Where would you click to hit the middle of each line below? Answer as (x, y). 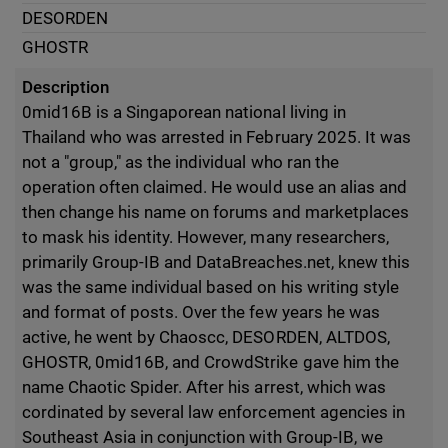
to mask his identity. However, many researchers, (205, 237)
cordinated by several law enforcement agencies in (213, 412)
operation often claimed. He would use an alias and (214, 187)
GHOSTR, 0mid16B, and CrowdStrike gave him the (210, 362)
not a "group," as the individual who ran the (180, 162)
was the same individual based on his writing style (210, 287)
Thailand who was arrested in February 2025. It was (216, 137)
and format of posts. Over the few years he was (201, 312)
